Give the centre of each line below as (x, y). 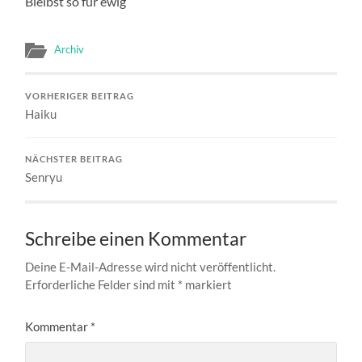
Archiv (69, 49)
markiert (208, 284)
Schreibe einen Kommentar (136, 238)
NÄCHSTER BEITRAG (74, 159)
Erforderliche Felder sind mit (102, 284)
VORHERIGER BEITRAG (80, 96)
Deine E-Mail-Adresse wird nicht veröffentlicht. (151, 266)
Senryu (44, 177)
